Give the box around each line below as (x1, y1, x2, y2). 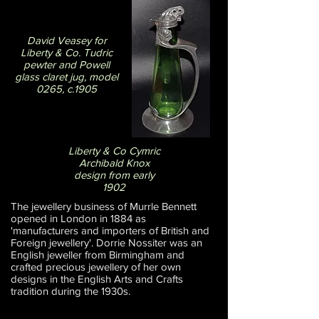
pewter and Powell (23, 58, 110, 70)
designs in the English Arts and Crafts (11, 272, 183, 285)
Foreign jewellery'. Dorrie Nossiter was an (11, 236, 202, 249)
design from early (73, 168, 155, 181)
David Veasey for (26, 33, 107, 46)
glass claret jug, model (15, 70, 118, 83)
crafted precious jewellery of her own (11, 260, 181, 273)
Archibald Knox (78, 156, 150, 169)
